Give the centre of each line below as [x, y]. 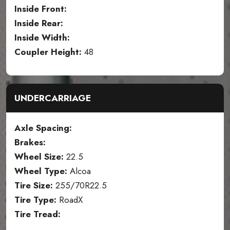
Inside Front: [41, 9]
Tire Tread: [37, 214]
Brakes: [30, 142]
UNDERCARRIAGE [53, 98]
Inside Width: [42, 38]
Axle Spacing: [43, 128]
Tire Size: [34, 186]
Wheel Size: [39, 157]
